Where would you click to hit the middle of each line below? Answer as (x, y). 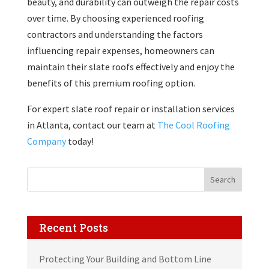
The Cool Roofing (193, 125)
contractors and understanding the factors (115, 34)
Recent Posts (73, 227)
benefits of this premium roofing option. (111, 83)
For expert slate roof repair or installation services (131, 108)
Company (46, 141)
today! (80, 141)
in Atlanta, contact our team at (92, 125)
